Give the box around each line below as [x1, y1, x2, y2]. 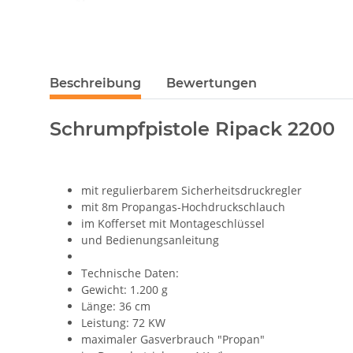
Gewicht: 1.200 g [81, 282, 168, 298]
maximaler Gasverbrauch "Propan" [81, 332, 265, 347]
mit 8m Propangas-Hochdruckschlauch [81, 199, 285, 215]
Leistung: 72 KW [81, 315, 165, 331]
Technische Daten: [81, 266, 179, 281]
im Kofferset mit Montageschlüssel [81, 216, 265, 232]
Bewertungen [166, 76, 257, 91]
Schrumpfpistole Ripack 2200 [50, 117, 335, 141]
